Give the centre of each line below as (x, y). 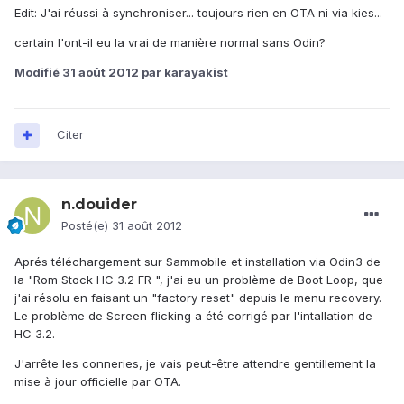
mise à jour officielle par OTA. (98, 382)
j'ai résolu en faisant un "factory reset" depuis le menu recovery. (198, 298)
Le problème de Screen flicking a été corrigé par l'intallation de (193, 316)
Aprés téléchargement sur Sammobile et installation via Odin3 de (197, 262)
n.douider (99, 205)
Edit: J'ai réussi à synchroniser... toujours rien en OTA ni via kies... (198, 13)
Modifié (38, 73)
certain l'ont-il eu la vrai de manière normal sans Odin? (170, 43)
